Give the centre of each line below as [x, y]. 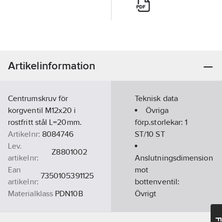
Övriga [157, 110]
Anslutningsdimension [174, 158]
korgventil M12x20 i [42, 110]
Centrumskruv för [38, 98]
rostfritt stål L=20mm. [45, 122]
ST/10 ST [150, 134]
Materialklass [31, 194]
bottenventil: [157, 182]
